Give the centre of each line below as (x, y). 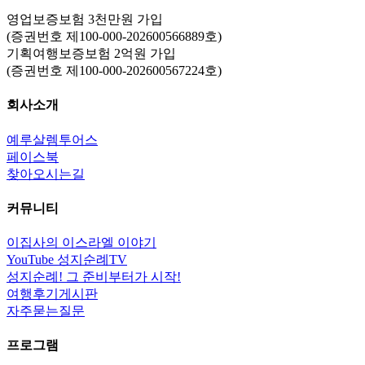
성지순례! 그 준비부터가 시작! (94, 277)
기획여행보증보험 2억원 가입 (91, 54)
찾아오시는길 (46, 174)
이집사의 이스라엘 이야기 (81, 243)
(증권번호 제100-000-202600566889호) (114, 37)
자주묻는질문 (46, 311)
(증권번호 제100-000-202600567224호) (114, 71)
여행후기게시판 (52, 294)
